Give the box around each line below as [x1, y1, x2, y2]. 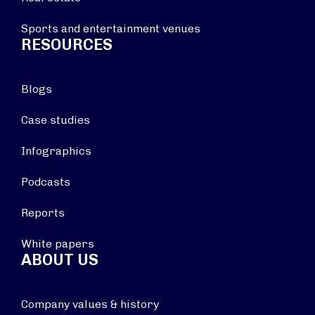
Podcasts [21, 175, 70, 188]
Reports [21, 206, 65, 219]
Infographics [21, 144, 91, 157]
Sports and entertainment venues [21, 22, 200, 35]
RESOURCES [21, 35, 112, 54]
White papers [21, 237, 94, 250]
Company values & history [21, 297, 159, 311]
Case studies [21, 113, 90, 127]
